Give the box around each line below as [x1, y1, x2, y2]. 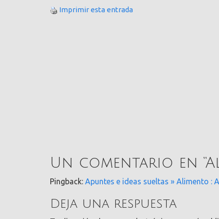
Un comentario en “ [50, 154, 205, 171]
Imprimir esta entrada [59, 5, 133, 14]
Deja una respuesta [50, 197, 177, 211]
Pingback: [50, 177, 85, 186]
